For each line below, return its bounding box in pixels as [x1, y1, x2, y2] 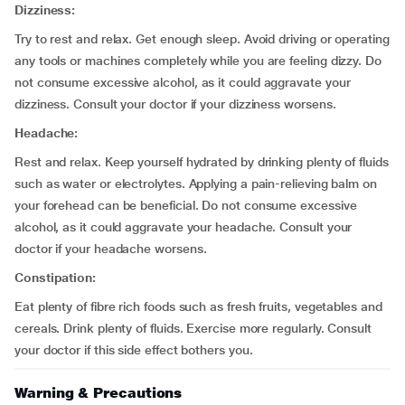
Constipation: [14, 270, 96, 285]
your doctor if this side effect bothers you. [14, 343, 253, 357]
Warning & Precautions [14, 384, 183, 401]
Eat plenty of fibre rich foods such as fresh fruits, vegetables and [14, 299, 382, 314]
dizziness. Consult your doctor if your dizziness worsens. [14, 97, 336, 111]
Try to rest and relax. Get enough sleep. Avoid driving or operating [14, 32, 390, 46]
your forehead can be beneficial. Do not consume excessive [14, 198, 357, 212]
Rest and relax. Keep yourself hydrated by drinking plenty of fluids [14, 155, 389, 169]
